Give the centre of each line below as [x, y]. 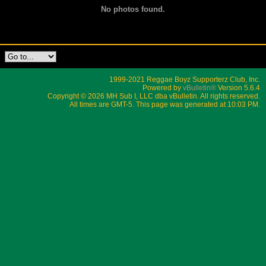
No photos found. [133, 9]
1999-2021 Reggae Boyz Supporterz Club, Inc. [185, 79]
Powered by [163, 88]
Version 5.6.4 [238, 88]
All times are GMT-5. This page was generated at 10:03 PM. [165, 104]
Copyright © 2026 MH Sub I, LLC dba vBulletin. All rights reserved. [154, 96]
